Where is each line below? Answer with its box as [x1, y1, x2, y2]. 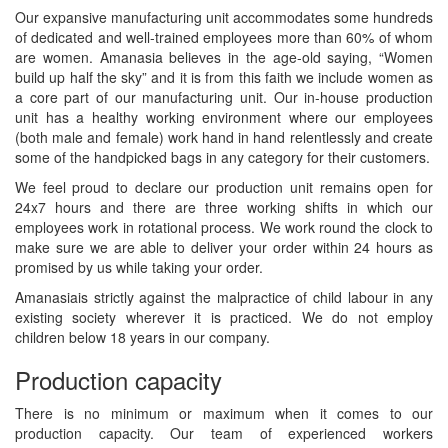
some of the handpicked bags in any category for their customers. [15, 147, 430, 167]
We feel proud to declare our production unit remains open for [15, 177, 433, 197]
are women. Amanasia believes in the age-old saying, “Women [15, 47, 433, 67]
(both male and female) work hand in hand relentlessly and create [15, 127, 433, 147]
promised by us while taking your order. [15, 257, 263, 277]
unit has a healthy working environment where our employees [15, 107, 433, 127]
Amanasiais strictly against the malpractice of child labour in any [15, 287, 433, 307]
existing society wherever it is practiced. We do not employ [15, 307, 433, 327]
